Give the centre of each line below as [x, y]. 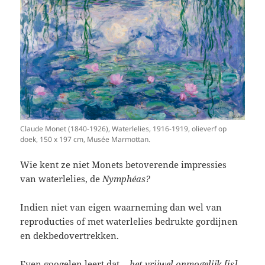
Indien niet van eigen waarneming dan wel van [121, 207]
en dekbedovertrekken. [70, 235]
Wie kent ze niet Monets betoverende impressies [124, 164]
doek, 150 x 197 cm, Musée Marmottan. [85, 139]
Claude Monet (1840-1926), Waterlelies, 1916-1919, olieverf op [124, 128]
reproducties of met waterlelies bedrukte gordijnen [129, 221]
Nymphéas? [127, 178]
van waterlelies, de [62, 178]
